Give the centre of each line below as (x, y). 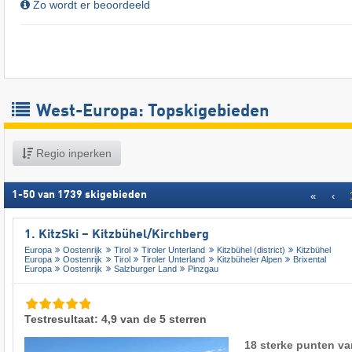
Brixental (310, 260)
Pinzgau (203, 269)
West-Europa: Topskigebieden (151, 111)
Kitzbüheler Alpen (249, 260)
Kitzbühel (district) (251, 250)
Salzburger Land (145, 269)
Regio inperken (72, 153)
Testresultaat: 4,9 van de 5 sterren (115, 319)
